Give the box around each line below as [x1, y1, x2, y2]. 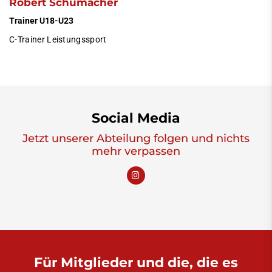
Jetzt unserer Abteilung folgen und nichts [22, 131, 250, 144]
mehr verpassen [92, 144, 180, 157]
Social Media [92, 109, 180, 126]
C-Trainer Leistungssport [9, 34, 107, 45]
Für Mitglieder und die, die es [34, 254, 238, 270]
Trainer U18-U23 [9, 15, 73, 26]
